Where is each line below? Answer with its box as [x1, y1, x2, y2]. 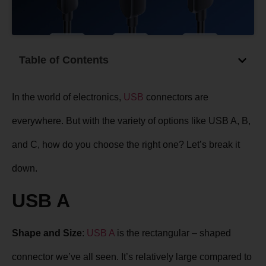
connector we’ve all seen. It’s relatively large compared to [12, 251, 252, 262]
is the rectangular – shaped [115, 227, 231, 238]
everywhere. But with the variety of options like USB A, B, [12, 116, 251, 126]
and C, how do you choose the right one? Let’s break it [12, 140, 240, 150]
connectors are [144, 92, 208, 103]
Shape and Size [12, 227, 82, 238]
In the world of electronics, [12, 92, 123, 103]
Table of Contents [19, 54, 109, 66]
